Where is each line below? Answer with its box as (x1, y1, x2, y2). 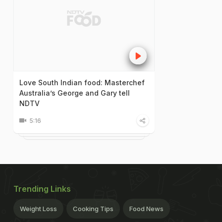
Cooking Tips (73, 205, 113, 213)
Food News (129, 205, 164, 213)
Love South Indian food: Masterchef (19, 78, 145, 87)
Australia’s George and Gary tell (19, 89, 130, 98)
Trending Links (13, 184, 71, 194)
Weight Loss (20, 205, 57, 213)
